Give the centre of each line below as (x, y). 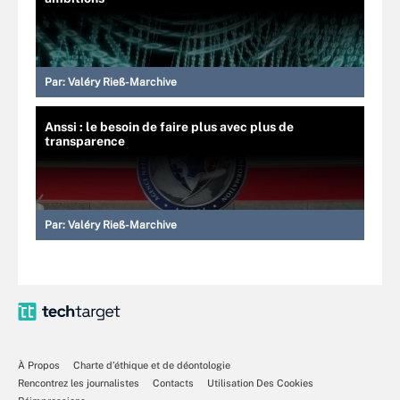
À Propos (39, 365)
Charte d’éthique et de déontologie (152, 365)
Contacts (173, 383)
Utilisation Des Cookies (260, 383)
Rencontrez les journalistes (79, 383)
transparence (85, 141)
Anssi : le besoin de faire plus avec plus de (169, 126)
